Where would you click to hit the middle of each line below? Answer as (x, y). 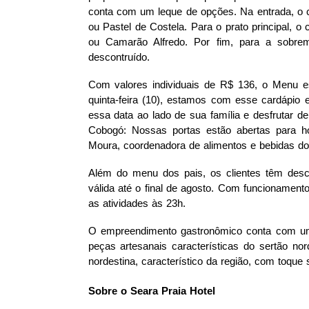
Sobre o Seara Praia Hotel (151, 291)
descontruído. (120, 58)
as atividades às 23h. (140, 204)
